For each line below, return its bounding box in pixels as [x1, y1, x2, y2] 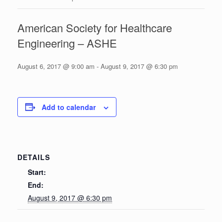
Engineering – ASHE [17, 35, 117, 51]
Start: [28, 166, 46, 177]
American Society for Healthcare [17, 19, 172, 35]
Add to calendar [42, 102, 96, 112]
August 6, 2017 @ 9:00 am [17, 61, 95, 71]
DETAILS [17, 152, 50, 162]
